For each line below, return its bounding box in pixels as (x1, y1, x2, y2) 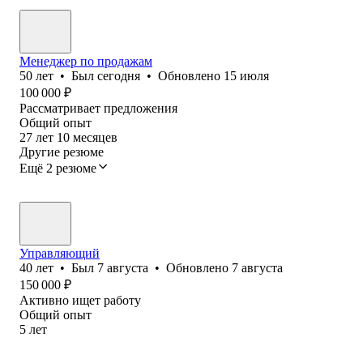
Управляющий (19, 246, 100, 260)
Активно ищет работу (19, 293, 141, 307)
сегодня (97, 68, 140, 83)
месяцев (73, 130, 117, 144)
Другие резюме (19, 144, 104, 159)
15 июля (224, 68, 269, 83)
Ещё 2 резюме (19, 160, 96, 175)
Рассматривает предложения (19, 100, 177, 115)
